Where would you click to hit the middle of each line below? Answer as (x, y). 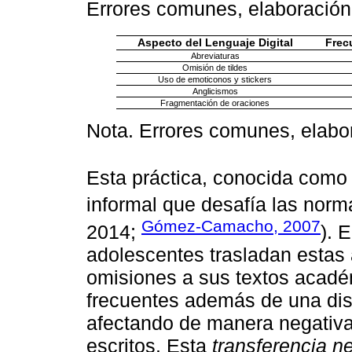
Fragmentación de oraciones (215, 103)
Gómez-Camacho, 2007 (231, 225)
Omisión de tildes (215, 67)
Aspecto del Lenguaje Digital (215, 42)
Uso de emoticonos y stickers (215, 79)
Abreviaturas (215, 55)
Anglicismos (215, 91)
